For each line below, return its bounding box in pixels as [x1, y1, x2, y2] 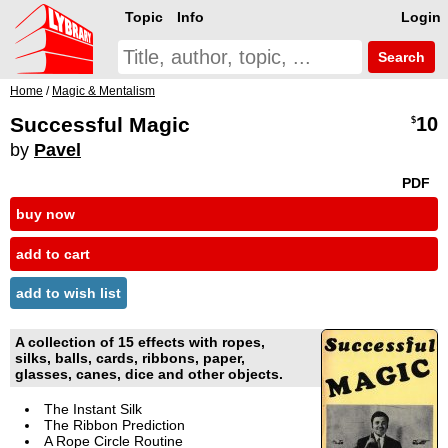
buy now [16, 206, 75, 223]
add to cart [16, 246, 90, 263]
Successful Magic [10, 113, 190, 136]
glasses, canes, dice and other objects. [15, 366, 283, 383]
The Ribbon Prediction [44, 417, 185, 434]
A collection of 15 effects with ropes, [15, 334, 265, 351]
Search [374, 49, 425, 65]
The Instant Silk [44, 401, 142, 418]
